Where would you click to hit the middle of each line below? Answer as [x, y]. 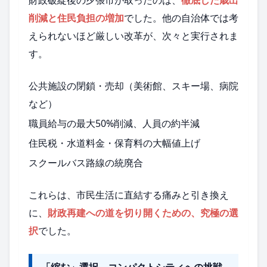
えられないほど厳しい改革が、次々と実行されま [133, 35]
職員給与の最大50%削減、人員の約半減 [114, 123]
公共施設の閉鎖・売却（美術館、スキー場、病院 [133, 86]
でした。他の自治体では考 [181, 18]
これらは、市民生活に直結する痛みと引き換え [129, 195]
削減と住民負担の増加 [76, 18]
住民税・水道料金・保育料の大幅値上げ [114, 143]
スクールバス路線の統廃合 [86, 163]
